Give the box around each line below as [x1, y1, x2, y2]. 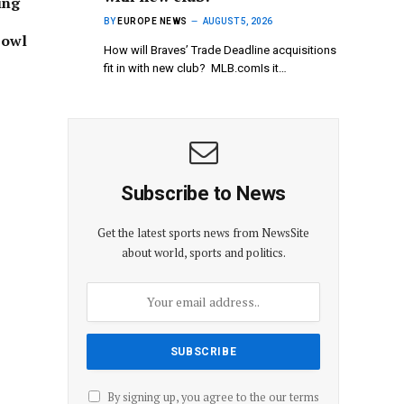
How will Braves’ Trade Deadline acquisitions [104, 42, 336, 57]
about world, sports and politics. [121, 243, 286, 261]
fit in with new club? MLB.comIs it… [104, 60, 287, 75]
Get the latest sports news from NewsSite [97, 224, 309, 241]
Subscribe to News [120, 181, 287, 205]
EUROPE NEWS [117, 15, 188, 26]
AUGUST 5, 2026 [202, 15, 272, 26]
